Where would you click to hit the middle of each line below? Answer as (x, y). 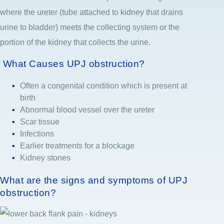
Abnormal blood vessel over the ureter (87, 109)
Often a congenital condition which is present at (103, 85)
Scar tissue (40, 121)
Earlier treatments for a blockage (77, 145)
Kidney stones (45, 157)
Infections (37, 133)
